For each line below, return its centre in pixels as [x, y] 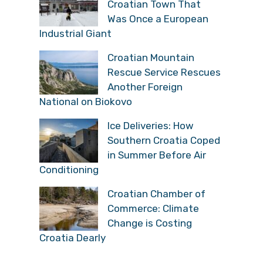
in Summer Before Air [157, 155]
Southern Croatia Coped [164, 140]
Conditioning [69, 169]
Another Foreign [145, 87]
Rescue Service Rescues [164, 72]
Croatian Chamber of [156, 193]
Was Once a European [158, 18]
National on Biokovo [86, 101]
